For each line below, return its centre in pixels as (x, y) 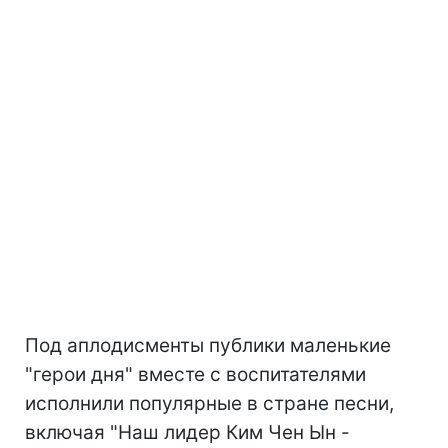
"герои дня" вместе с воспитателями (195, 374)
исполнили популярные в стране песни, (209, 403)
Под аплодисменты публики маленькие (208, 345)
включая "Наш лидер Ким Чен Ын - (187, 432)
